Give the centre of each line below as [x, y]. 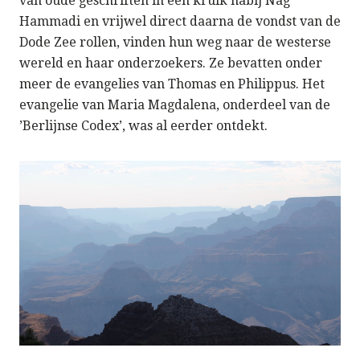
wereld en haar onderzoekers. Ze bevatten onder [171, 63]
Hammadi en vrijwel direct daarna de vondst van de [180, 22]
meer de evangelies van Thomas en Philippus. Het [172, 84]
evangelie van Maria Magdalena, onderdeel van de [175, 105]
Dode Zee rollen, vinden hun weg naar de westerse [175, 43]
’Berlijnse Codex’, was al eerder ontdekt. [143, 126]
